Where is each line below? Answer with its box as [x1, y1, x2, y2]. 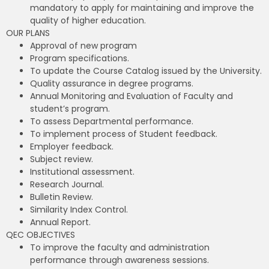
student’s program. [30, 102, 110, 115]
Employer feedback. [30, 140, 113, 153]
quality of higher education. [30, 14, 146, 26]
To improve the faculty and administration [30, 241, 210, 253]
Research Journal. [30, 178, 104, 190]
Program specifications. [30, 52, 129, 64]
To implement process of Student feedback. [30, 127, 217, 140]
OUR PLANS [6, 26, 50, 39]
